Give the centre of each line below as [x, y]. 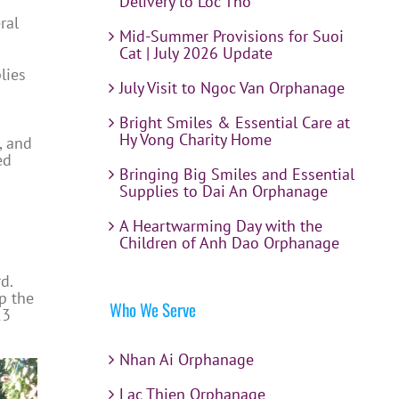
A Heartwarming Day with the [220, 226]
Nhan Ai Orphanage [186, 359]
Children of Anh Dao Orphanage [229, 243]
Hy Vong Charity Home [195, 140]
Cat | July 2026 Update [195, 53]
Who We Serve [152, 309]
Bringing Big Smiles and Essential [236, 175]
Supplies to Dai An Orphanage [223, 191]
